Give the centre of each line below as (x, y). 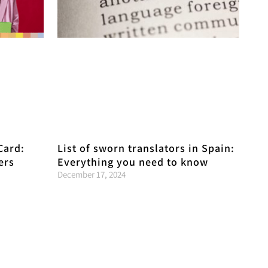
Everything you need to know (133, 162)
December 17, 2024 (91, 174)
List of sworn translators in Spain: (146, 148)
